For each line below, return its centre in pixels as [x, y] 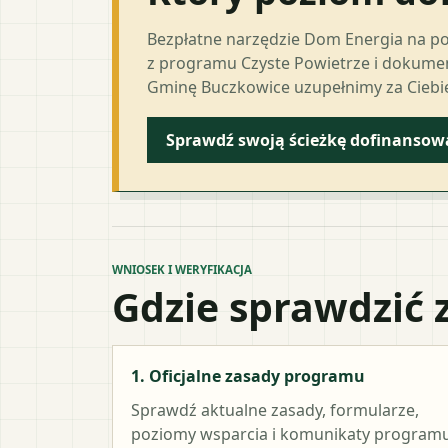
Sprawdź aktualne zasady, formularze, [275, 409]
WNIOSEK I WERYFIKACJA [182, 269]
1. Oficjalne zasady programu [248, 375]
